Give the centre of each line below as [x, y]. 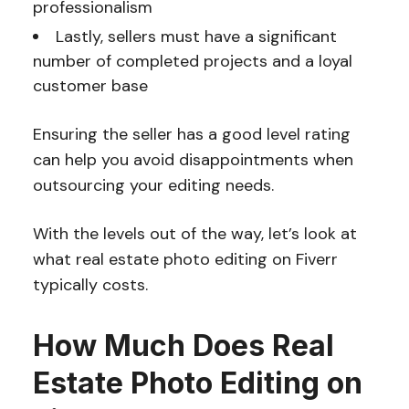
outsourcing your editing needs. [153, 185]
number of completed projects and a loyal [192, 61]
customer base [90, 85]
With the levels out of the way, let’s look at [194, 233]
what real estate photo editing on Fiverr [185, 259]
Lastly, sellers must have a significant [196, 36]
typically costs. [90, 284]
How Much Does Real [183, 345]
